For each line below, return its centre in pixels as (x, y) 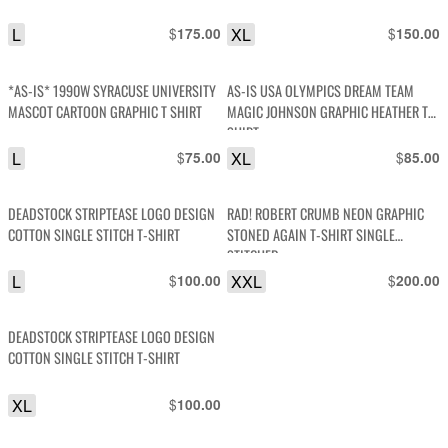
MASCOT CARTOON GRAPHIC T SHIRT (105, 111)
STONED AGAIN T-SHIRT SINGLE (311, 234)
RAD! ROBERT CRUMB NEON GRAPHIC (326, 213)
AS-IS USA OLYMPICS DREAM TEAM (321, 90)
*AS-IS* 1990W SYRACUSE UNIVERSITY (112, 90)
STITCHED (253, 255)
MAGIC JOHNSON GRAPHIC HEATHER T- (330, 111)
